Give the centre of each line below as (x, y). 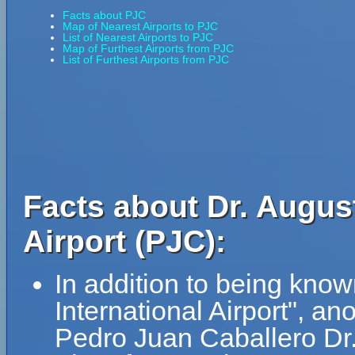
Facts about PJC (104, 15)
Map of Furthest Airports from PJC (148, 48)
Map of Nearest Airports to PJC (140, 26)
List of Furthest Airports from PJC (146, 59)
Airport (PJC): (124, 241)
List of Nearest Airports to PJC (138, 37)
